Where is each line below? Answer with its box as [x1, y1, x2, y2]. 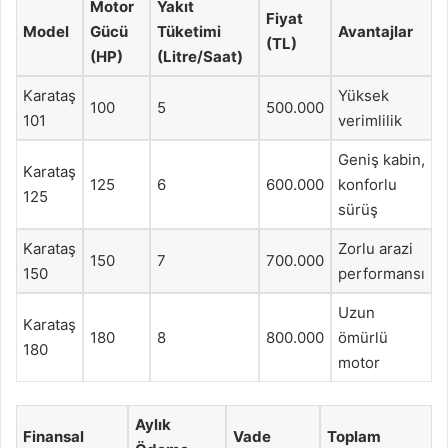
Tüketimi [157, 22, 221, 41]
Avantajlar [338, 22, 413, 41]
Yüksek [338, 86, 389, 105]
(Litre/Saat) [157, 47, 243, 66]
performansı [338, 264, 425, 283]
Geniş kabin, [338, 150, 425, 169]
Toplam [327, 426, 381, 446]
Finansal [23, 426, 84, 446]
